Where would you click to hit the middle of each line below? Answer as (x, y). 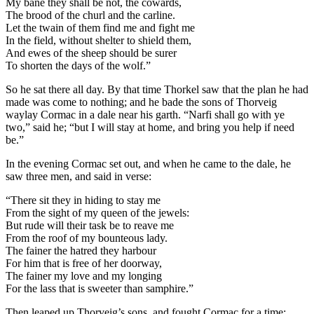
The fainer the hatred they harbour (81, 251)
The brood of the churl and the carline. (90, 15)
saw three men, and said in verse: (78, 177)
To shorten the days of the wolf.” (78, 66)
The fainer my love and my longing (84, 276)
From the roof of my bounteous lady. (87, 238)
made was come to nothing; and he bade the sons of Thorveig (141, 102)
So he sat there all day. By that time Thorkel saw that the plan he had (157, 90)
